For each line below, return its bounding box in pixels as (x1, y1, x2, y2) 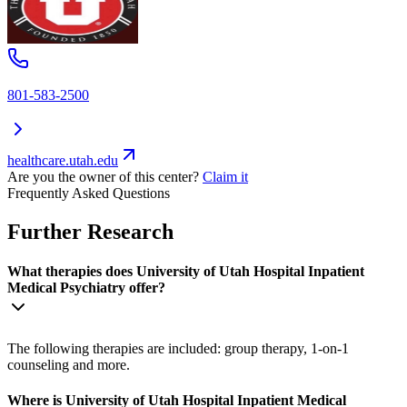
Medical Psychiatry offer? (7, 279, 165, 295)
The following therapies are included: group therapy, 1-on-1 (7, 341, 349, 357)
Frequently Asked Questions (7, 184, 170, 201)
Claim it (203, 168, 248, 184)
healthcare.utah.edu (7, 152, 118, 168)
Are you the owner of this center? (7, 168, 199, 184)
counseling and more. (7, 357, 130, 373)
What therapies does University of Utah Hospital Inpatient (7, 263, 364, 279)
